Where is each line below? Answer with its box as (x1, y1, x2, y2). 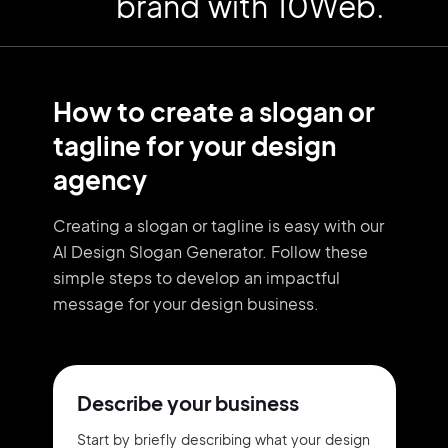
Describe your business (76, 390, 299, 415)
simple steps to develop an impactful (52, 267, 340, 288)
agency (52, 163, 147, 196)
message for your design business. (52, 293, 319, 314)
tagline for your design (52, 129, 336, 162)
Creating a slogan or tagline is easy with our (52, 215, 384, 236)
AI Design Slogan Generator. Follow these (52, 241, 368, 262)
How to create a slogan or (52, 95, 375, 128)
